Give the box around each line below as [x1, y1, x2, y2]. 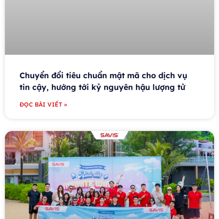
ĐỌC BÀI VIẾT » [20, 101, 67, 109]
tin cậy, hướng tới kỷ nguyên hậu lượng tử [20, 82, 188, 92]
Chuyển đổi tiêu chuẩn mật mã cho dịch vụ [20, 70, 187, 81]
